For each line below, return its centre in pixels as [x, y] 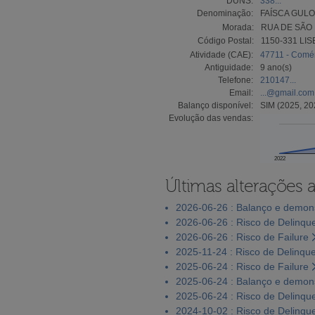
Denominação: [225, 13]
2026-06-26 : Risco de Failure [242, 237]
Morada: [238, 27]
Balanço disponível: [216, 105]
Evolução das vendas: [211, 118]
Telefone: [236, 80]
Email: [241, 92]
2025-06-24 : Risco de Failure [242, 266]
